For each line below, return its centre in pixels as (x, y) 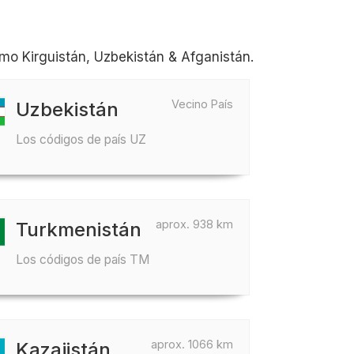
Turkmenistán (79, 230)
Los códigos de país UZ (81, 139)
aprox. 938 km (194, 224)
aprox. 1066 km (192, 344)
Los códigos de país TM (83, 260)
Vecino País (202, 104)
